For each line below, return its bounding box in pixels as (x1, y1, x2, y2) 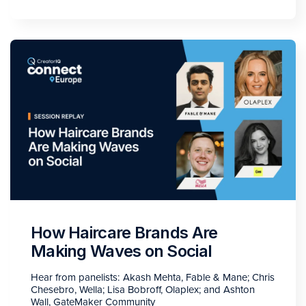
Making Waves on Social (31, 240, 212, 261)
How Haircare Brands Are (31, 222, 218, 242)
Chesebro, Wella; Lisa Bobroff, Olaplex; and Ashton (31, 283, 255, 296)
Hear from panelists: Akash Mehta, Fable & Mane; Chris (31, 270, 275, 283)
